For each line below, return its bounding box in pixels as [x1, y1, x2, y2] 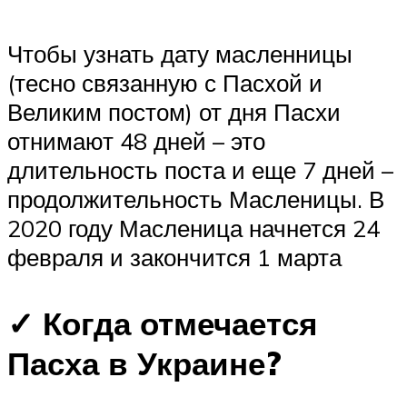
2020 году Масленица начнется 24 [7, 213, 380, 243]
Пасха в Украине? [7, 343, 282, 384]
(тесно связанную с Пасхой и [7, 68, 323, 98]
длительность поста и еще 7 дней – [7, 155, 393, 185]
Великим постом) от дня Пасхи [7, 97, 341, 127]
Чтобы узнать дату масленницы [7, 39, 352, 69]
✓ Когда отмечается [7, 303, 317, 344]
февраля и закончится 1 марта [7, 243, 342, 273]
